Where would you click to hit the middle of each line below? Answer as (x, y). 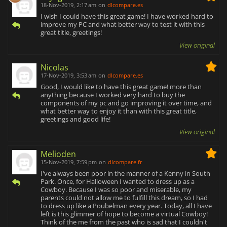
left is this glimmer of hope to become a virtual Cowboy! (124, 214)
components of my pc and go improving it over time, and (126, 103)
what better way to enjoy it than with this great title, (119, 111)
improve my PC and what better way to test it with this (123, 25)
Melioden (58, 154)
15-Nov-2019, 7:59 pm (69, 162)
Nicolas (54, 68)
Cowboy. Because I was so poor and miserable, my (116, 190)
